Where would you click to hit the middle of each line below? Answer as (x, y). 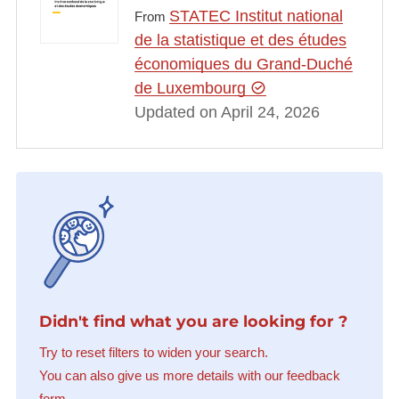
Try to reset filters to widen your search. (153, 352)
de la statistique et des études (240, 41)
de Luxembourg (192, 89)
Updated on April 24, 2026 (227, 113)
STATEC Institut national (256, 16)
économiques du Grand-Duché (243, 65)
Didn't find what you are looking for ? (193, 322)
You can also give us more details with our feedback (189, 375)
